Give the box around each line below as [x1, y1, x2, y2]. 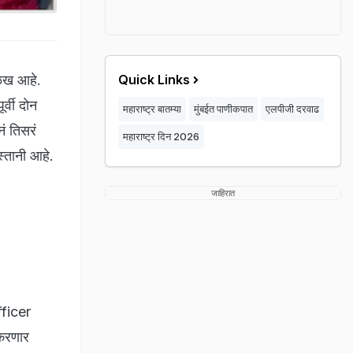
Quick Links [118, 72, 190, 87]
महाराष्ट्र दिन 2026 [123, 130, 199, 143]
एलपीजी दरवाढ [266, 102, 319, 115]
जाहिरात [211, 188, 235, 199]
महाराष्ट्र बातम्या [123, 102, 181, 115]
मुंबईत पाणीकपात [194, 102, 253, 115]
